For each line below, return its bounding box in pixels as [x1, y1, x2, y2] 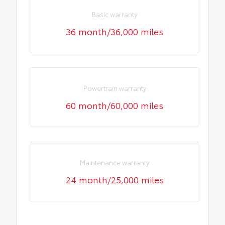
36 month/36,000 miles [66, 25, 164, 38]
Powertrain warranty [83, 83, 146, 93]
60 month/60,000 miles [66, 98, 164, 112]
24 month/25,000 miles [65, 172, 164, 186]
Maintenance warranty [80, 157, 150, 167]
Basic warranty [92, 10, 138, 19]
